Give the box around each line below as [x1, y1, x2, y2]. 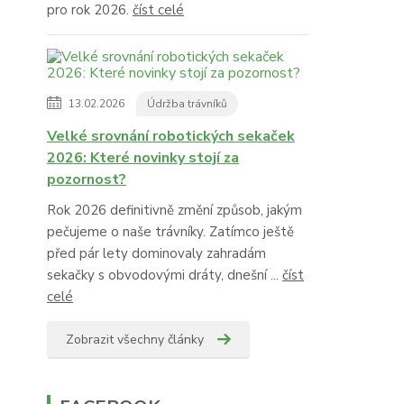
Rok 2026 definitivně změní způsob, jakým [47, 201, 302, 220]
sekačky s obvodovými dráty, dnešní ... [47, 266, 282, 285]
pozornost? [47, 170, 126, 190]
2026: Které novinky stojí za [47, 148, 239, 169]
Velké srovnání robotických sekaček [47, 126, 295, 147]
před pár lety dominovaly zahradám [47, 244, 266, 263]
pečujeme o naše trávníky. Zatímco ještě [47, 223, 294, 242]
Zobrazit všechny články [66, 331, 204, 349]
